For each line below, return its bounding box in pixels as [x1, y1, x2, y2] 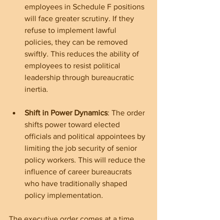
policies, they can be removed [25, 38, 130, 47]
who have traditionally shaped [25, 179, 129, 188]
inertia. [25, 85, 48, 94]
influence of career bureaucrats [25, 167, 134, 176]
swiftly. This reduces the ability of [25, 50, 141, 58]
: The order [108, 109, 147, 117]
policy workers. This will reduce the [25, 156, 147, 165]
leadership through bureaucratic [25, 73, 136, 82]
